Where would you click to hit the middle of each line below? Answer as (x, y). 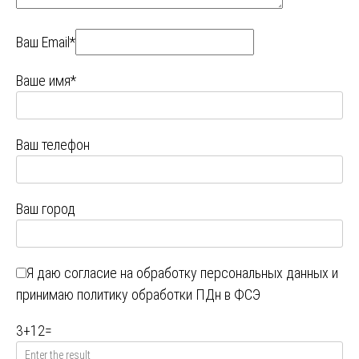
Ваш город (46, 209)
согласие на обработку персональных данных (196, 273)
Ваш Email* (46, 42)
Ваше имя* (46, 81)
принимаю (46, 295)
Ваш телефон (53, 145)
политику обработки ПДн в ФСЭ (169, 295)
